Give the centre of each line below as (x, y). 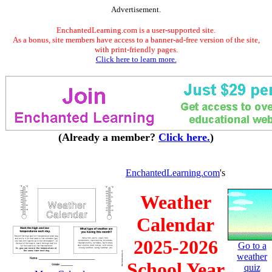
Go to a (252, 246)
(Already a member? (108, 137)
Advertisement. (136, 9)
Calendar (175, 225)
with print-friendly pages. (136, 49)
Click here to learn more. (136, 59)
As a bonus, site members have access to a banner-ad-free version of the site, (136, 40)
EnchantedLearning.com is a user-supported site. (136, 30)
